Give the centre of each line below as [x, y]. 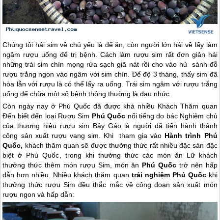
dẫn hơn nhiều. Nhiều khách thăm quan [67, 175]
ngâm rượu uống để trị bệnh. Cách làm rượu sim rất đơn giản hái [110, 54]
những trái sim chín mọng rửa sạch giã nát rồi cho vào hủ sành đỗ [110, 64]
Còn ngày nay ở [30, 106]
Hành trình [184, 135]
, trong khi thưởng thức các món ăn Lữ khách [138, 155]
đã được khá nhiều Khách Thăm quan [154, 106]
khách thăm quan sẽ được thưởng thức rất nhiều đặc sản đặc [120, 145]
